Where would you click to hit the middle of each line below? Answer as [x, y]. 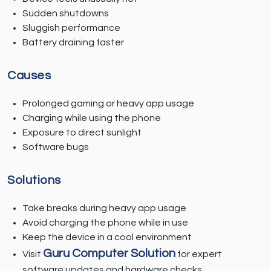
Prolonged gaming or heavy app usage [108, 104]
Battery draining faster [73, 43]
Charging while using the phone [92, 118]
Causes [29, 76]
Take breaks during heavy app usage [104, 208]
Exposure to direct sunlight [82, 133]
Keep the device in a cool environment [107, 237]
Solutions [34, 181]
